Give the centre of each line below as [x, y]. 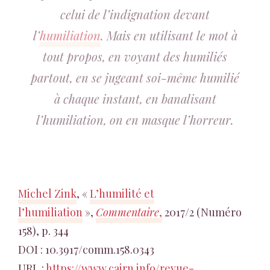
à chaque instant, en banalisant [135, 99]
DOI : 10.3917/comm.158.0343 [86, 250]
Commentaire [127, 212]
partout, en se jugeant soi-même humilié [135, 77]
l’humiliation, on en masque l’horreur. [135, 120]
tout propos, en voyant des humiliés [135, 56]
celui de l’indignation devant [135, 14]
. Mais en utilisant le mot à [169, 35]
